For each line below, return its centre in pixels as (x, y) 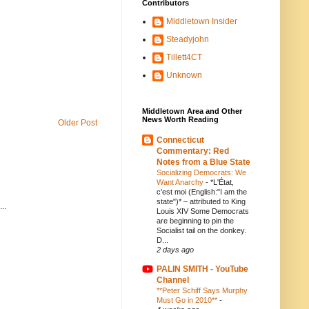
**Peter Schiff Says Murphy (202, 290)
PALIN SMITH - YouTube (202, 269)
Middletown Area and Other (192, 111)
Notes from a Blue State (203, 162)
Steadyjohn (188, 39)
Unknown (184, 75)
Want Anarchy (181, 182)
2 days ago (175, 250)
